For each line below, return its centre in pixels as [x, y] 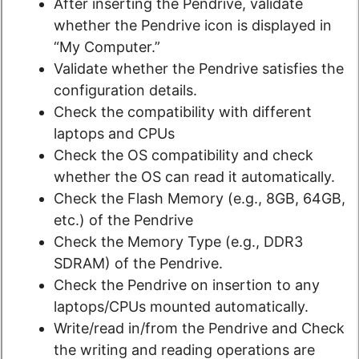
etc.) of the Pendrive [123, 220]
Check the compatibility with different [183, 112]
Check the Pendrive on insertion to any [187, 285]
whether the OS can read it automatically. [194, 177]
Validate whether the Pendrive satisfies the [199, 69]
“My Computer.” [107, 47]
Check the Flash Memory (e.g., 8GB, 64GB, [200, 199]
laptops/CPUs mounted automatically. [181, 307]
